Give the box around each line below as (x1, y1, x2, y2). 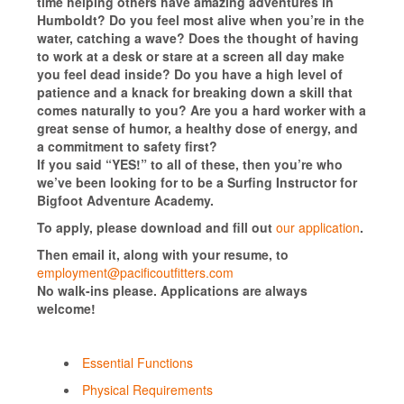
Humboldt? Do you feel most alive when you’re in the (36, 10, 364, 29)
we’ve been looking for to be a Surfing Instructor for (36, 172, 357, 191)
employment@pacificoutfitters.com (36, 262, 234, 281)
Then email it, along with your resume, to (36, 244, 289, 263)
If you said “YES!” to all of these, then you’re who (36, 154, 343, 173)
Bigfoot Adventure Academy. (36, 190, 214, 209)
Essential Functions (81, 353, 193, 372)
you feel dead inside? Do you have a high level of (36, 64, 343, 83)
